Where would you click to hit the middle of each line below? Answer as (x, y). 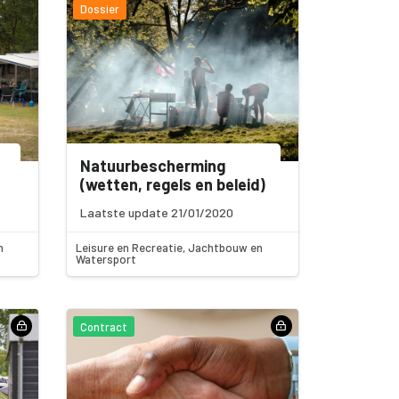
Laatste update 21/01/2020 (157, 212)
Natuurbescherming (153, 165)
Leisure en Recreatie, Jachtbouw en (170, 248)
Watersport (106, 260)
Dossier (100, 9)
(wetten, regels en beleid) (173, 184)
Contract (104, 326)
